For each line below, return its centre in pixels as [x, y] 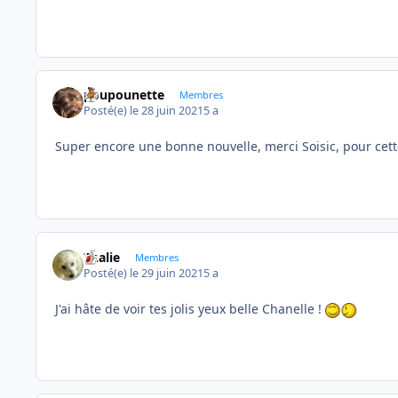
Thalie [102, 257]
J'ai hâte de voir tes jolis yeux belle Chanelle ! [190, 309]
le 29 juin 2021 [167, 274]
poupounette [124, 94]
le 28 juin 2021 [167, 111]
